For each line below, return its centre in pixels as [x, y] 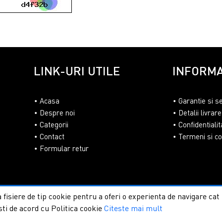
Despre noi [57, 112]
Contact [52, 136]
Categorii [54, 124]
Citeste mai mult [133, 208]
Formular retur [64, 148]
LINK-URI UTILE [77, 70]
